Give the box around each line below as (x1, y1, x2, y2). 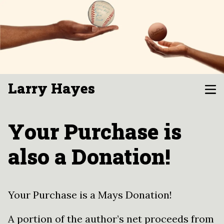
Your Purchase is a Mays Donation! (8, 188, 172, 201)
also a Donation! (8, 142, 170, 170)
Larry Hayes (8, 79, 95, 98)
